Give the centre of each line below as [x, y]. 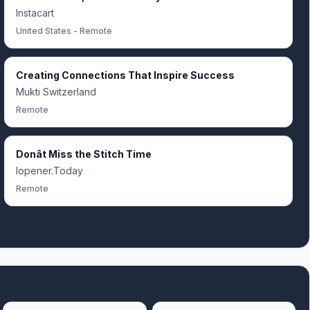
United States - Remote [64, 31]
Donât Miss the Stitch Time [84, 154]
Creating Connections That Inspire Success [125, 75]
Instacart [35, 13]
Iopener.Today [49, 171]
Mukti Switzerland [56, 92]
